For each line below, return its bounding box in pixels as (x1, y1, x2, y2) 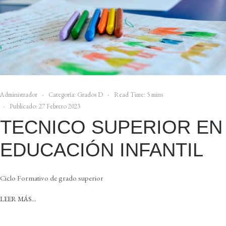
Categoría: (47, 90, 77, 99)
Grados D (77, 90, 103, 99)
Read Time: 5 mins (114, 90, 163, 99)
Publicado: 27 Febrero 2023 (10, 101, 80, 110)
